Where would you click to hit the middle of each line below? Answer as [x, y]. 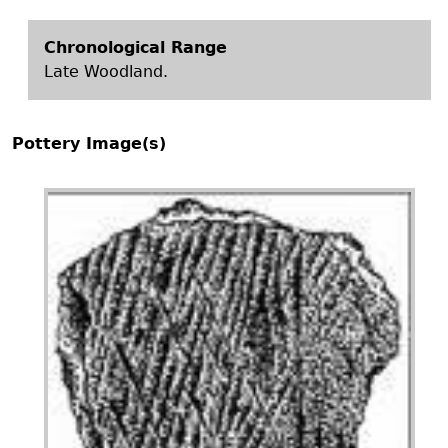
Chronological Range [135, 47]
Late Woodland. [106, 71]
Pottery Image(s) [89, 143]
